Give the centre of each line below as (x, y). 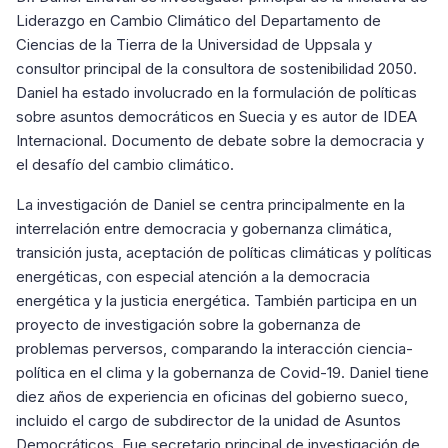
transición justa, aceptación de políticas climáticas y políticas (224, 252)
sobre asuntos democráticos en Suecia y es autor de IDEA (216, 116)
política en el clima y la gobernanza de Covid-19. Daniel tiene (222, 372)
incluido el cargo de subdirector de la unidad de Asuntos (208, 420)
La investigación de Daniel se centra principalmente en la (210, 204)
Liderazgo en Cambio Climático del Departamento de (198, 20)
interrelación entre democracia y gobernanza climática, (204, 228)
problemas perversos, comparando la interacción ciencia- (214, 348)
